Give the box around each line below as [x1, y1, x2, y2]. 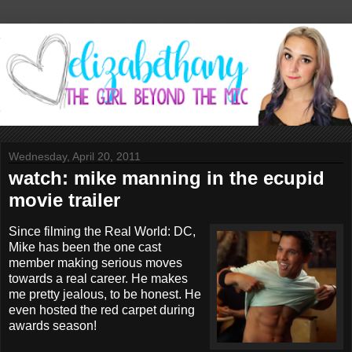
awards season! [9, 318, 97, 332]
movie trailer [9, 189, 120, 211]
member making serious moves [9, 255, 182, 269]
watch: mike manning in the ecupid [9, 167, 324, 189]
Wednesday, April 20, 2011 [9, 149, 141, 163]
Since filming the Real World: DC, [9, 224, 196, 238]
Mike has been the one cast [9, 240, 161, 254]
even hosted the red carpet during [9, 302, 195, 317]
